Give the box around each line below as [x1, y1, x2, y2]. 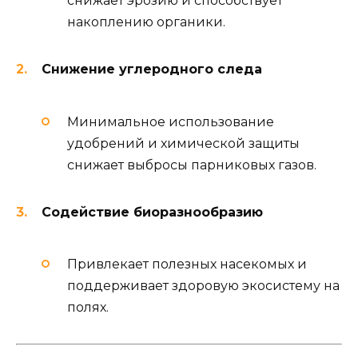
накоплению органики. [67, 14, 225, 30]
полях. [67, 300, 109, 316]
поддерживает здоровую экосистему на [67, 278, 340, 294]
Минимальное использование [67, 113, 274, 129]
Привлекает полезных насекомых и [67, 257, 307, 272]
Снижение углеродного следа [42, 62, 262, 78]
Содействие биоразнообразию [42, 204, 263, 220]
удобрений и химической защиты [67, 135, 300, 151]
